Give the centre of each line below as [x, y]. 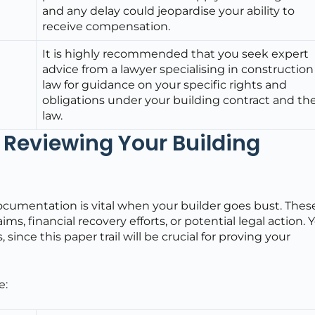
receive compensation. [107, 26]
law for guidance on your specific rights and [165, 84]
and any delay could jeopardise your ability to [169, 11]
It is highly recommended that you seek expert [176, 53]
